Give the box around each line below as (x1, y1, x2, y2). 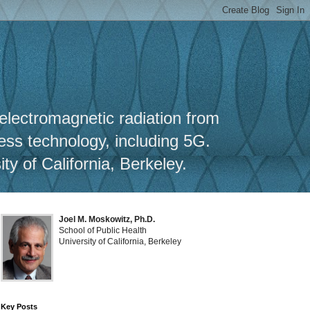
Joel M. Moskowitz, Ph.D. (59, 215, 155, 224)
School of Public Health (59, 226, 147, 235)
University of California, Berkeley (59, 237, 181, 246)
